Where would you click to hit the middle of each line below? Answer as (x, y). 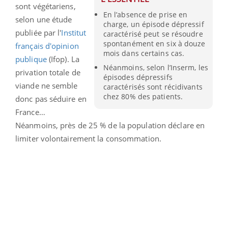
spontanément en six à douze (154, 43)
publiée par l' (38, 32)
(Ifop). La (64, 59)
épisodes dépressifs (138, 77)
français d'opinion (47, 46)
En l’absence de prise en (145, 14)
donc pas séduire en (51, 98)
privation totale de (48, 72)
